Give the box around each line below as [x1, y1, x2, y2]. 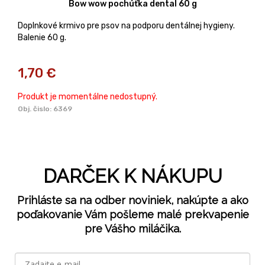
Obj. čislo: [18, 104, 53, 113]
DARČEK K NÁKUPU [43, 164, 222, 187]
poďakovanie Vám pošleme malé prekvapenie [16, 208, 249, 221]
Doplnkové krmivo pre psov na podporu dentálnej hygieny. [18, 20, 235, 31]
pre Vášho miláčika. [84, 222, 181, 235]
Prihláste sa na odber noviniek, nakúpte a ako [17, 193, 248, 206]
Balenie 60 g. [18, 32, 66, 43]
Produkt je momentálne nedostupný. [18, 91, 157, 102]
